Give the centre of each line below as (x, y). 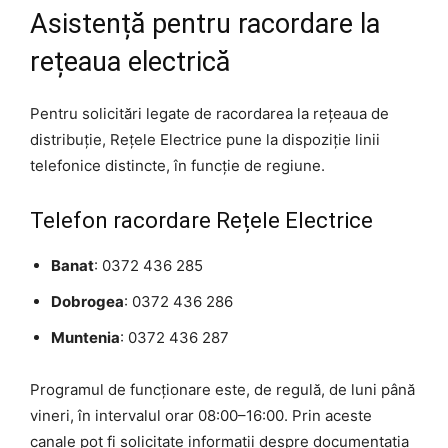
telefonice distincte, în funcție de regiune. (177, 165)
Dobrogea (87, 301)
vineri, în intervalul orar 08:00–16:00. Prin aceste (201, 415)
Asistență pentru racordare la (205, 23)
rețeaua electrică (130, 61)
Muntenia (85, 337)
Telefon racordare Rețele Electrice (201, 220)
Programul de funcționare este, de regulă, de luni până (222, 389)
